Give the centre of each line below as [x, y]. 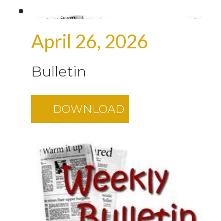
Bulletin [59, 71]
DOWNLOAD [89, 109]
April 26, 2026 [90, 41]
